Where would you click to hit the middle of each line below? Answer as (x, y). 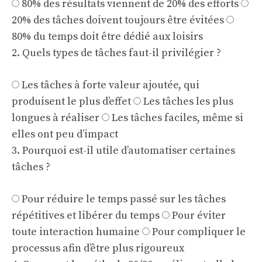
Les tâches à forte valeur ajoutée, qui (111, 85)
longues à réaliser (56, 118)
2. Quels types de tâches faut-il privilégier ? (116, 53)
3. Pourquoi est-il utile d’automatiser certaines (123, 151)
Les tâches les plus (188, 101)
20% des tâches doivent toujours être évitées (118, 20)
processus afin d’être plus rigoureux (98, 248)
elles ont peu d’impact (65, 134)
